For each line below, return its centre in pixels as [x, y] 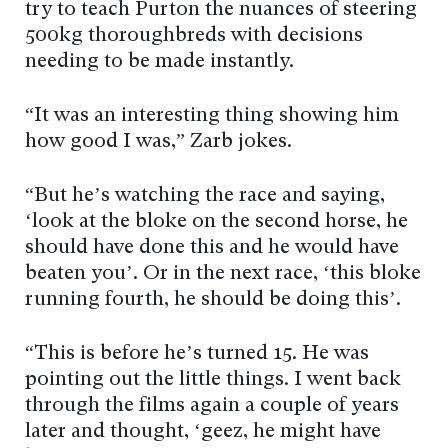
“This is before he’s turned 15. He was [197, 354]
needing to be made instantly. [159, 62]
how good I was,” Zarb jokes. [158, 142]
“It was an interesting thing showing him [212, 116]
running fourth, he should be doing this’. [213, 300]
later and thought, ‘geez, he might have [203, 432]
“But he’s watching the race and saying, [205, 196]
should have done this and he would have [212, 248]
